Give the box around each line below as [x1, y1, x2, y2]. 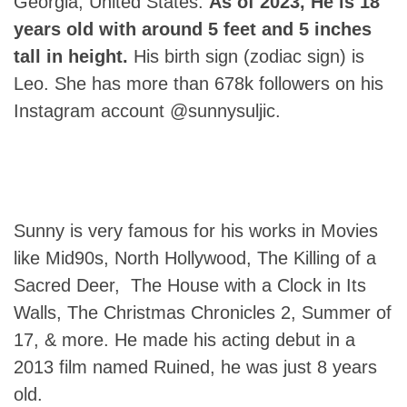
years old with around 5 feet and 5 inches [14, 19, 372, 39]
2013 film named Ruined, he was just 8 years [14, 357, 377, 377]
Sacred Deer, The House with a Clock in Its [14, 275, 366, 295]
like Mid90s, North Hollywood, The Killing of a [14, 248, 376, 268]
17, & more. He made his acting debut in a [14, 330, 355, 350]
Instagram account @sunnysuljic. [14, 101, 281, 121]
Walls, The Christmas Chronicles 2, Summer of [14, 303, 392, 323]
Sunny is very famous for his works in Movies [14, 221, 378, 241]
